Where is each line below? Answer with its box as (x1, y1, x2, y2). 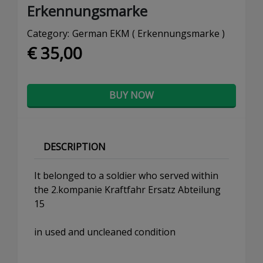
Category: (27, 27, 69, 41)
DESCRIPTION (43, 140, 106, 154)
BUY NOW (109, 89, 154, 102)
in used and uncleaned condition (34, 225, 176, 239)
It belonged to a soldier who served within (34, 169, 218, 183)
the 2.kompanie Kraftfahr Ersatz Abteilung (34, 183, 221, 197)
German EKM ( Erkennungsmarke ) (72, 27, 225, 41)
